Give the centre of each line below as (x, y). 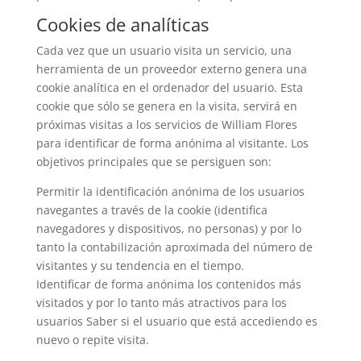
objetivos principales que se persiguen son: (154, 162)
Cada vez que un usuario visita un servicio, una (164, 50)
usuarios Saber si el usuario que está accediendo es (176, 321)
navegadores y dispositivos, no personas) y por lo (168, 228)
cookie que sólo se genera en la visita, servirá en (166, 106)
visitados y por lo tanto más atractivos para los (161, 303)
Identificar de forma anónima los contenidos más (168, 284)
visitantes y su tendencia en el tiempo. (140, 266)
